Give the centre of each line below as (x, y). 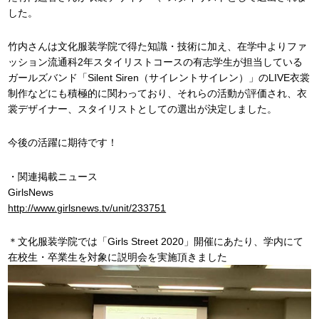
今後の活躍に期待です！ (63, 143)
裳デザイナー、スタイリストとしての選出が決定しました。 (143, 109)
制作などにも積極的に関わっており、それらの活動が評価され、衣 (158, 94)
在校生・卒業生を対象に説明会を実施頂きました (118, 257)
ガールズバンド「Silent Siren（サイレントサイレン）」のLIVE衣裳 (159, 78)
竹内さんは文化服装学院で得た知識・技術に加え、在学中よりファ (158, 47)
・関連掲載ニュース (53, 176)
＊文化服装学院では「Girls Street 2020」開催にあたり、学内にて (156, 241)
